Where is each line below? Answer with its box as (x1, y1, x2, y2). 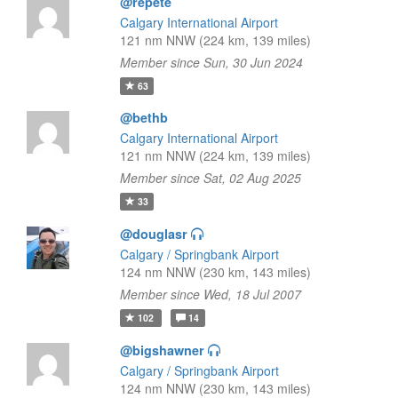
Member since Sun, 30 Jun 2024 (119, 53, 303, 71)
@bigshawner (119, 341, 204, 359)
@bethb (119, 108, 168, 126)
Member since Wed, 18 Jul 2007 (119, 285, 301, 303)
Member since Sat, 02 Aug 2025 (119, 169, 301, 187)
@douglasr (119, 225, 187, 243)
